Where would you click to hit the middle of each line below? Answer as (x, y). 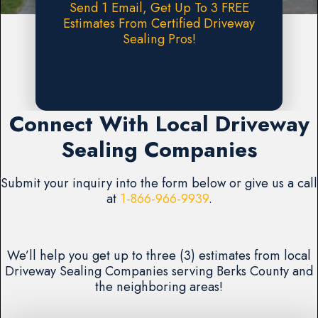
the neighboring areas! (159, 287)
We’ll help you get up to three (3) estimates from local (159, 256)
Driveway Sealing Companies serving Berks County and (159, 271)
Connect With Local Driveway (159, 124)
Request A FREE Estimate (159, 85)
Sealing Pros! (159, 39)
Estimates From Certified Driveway (159, 23)
